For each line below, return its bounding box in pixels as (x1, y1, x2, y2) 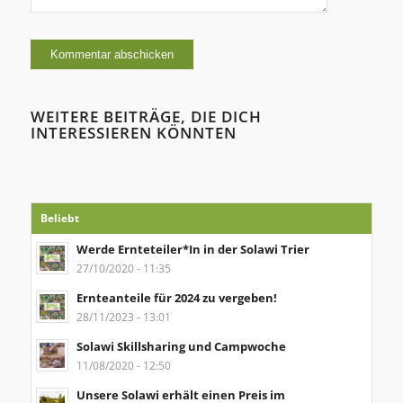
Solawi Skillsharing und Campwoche (76, 338, 286, 355)
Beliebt (40, 210, 79, 227)
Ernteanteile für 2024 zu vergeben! (76, 290, 277, 307)
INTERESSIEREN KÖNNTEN (30, 122, 237, 144)
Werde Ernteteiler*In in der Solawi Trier (76, 241, 309, 258)
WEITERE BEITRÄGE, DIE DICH (30, 106, 262, 128)
